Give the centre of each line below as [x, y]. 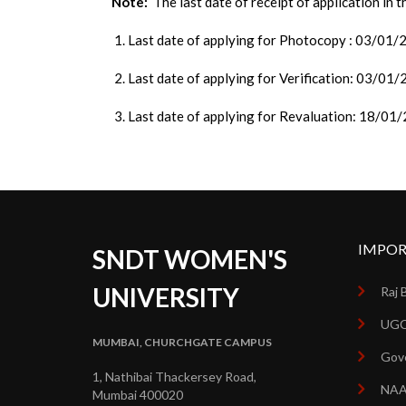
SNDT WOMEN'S [190, 259]
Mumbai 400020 [138, 395]
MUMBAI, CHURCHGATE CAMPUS [182, 342]
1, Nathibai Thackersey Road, [174, 377]
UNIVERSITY [166, 297]
